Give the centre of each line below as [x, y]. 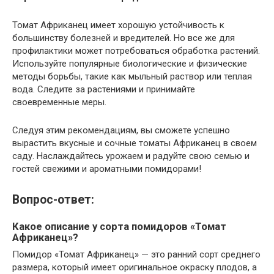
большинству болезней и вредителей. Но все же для [124, 38]
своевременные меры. [59, 102]
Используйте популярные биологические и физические [130, 63]
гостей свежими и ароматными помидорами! [107, 168]
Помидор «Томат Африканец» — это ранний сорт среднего [136, 254]
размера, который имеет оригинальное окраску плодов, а [135, 267]
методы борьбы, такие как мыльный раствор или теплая [132, 76]
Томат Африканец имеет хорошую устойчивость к [118, 25]
